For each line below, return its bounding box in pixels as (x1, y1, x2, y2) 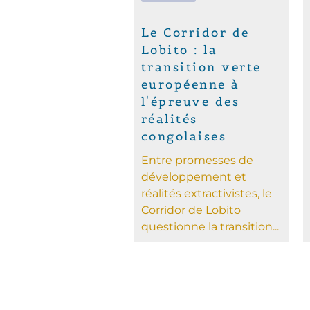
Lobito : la (140, 42, 218, 57)
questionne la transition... (140, 219, 279, 233)
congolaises (140, 128, 227, 144)
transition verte (140, 59, 262, 75)
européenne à (140, 76, 240, 92)
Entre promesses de (140, 153, 253, 167)
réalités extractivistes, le (140, 186, 272, 200)
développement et (140, 170, 246, 183)
